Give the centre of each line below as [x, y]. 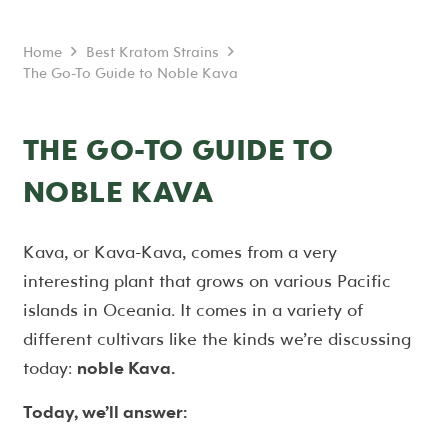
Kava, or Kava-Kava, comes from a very [179, 251]
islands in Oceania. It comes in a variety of [192, 309]
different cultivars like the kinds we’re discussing [216, 338]
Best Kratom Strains [152, 51]
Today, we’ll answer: [104, 411]
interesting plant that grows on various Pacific [206, 280]
